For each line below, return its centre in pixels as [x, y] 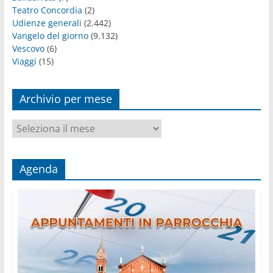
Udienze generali [47, 23]
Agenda [38, 168]
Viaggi [24, 61]
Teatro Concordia [47, 10]
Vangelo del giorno [50, 35]
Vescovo [28, 48]
